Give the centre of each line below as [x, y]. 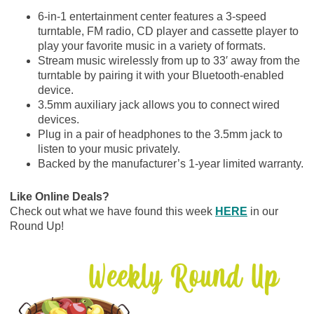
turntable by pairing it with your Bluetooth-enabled [161, 75]
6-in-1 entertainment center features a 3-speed [152, 16]
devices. [58, 119]
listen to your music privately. [109, 149]
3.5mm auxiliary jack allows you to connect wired [158, 104]
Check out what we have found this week [112, 211]
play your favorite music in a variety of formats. [151, 46]
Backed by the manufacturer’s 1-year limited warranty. [170, 163]
